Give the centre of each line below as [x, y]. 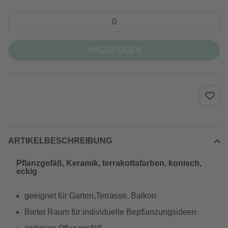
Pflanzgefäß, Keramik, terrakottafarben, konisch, [109, 163]
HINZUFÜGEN [114, 50]
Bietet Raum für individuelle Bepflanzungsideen [110, 212]
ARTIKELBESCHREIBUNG [60, 141]
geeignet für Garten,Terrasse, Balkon [90, 196]
